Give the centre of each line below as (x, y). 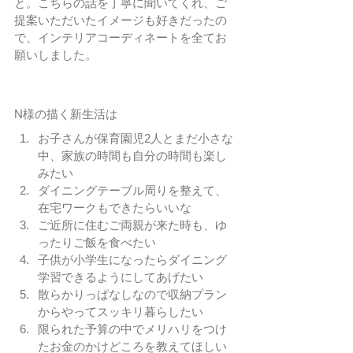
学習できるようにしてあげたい (121, 277)
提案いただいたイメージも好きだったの (121, 20)
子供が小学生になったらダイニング (132, 260)
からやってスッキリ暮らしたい (121, 312)
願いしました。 (56, 55)
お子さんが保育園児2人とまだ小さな (136, 139)
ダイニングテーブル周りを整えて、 (132, 191)
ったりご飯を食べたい (97, 243)
